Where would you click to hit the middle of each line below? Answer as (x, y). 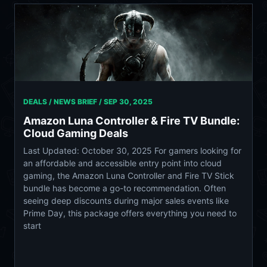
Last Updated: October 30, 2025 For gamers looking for (132, 150)
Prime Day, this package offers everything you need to (130, 213)
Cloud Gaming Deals (76, 133)
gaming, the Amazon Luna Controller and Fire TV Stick (129, 175)
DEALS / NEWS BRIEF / (63, 101)
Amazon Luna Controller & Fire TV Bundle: (131, 120)
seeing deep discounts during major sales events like (126, 200)
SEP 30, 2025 (128, 101)
